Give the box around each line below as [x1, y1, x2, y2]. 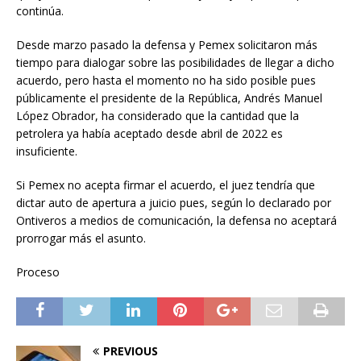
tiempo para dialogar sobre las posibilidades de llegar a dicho [16, 54, 334, 70]
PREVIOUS [103, 342, 158, 359]
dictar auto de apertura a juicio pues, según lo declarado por [16, 194, 331, 210]
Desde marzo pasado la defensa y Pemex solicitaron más [16, 36, 317, 52]
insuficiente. [16, 143, 77, 159]
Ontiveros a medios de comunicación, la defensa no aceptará [16, 212, 337, 228]
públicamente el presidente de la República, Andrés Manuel [16, 89, 322, 106]
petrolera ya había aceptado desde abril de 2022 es [16, 125, 283, 141]
